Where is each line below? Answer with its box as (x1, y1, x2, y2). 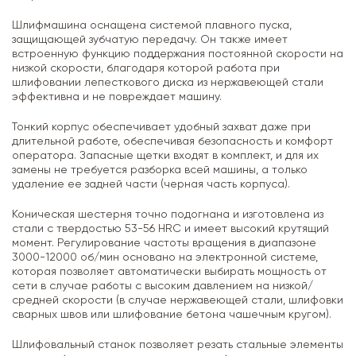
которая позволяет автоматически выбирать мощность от (12, 265, 327, 277)
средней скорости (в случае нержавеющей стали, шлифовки (12, 294, 343, 306)
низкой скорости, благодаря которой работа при (12, 62, 280, 74)
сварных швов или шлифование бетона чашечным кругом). (12, 308, 331, 320)
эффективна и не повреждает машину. (12, 91, 222, 103)
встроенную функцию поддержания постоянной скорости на (12, 48, 343, 60)
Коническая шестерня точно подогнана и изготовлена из (12, 208, 323, 220)
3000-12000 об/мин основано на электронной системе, (12, 251, 318, 263)
